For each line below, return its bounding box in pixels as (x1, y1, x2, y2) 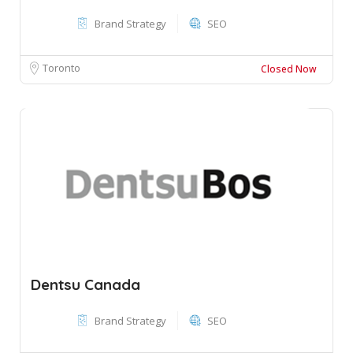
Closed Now (261, 61, 317, 76)
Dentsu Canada (31, 274, 140, 294)
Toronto (43, 60, 80, 75)
